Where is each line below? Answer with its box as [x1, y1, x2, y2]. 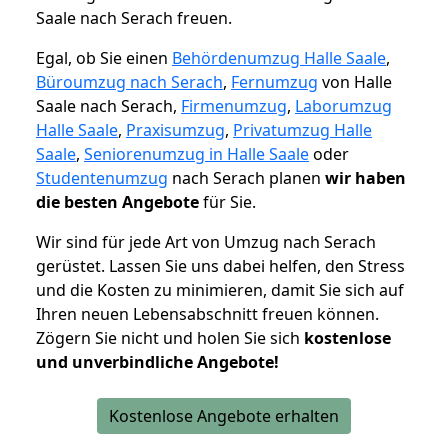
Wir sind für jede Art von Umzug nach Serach [36, 231, 376, 254]
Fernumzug [231, 71, 318, 94]
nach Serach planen [168, 167, 325, 190]
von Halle [318, 71, 392, 94]
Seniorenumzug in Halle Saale [84, 143, 309, 166]
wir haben [325, 167, 406, 190]
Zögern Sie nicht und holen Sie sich [36, 327, 304, 350]
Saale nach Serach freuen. [36, 7, 232, 30]
